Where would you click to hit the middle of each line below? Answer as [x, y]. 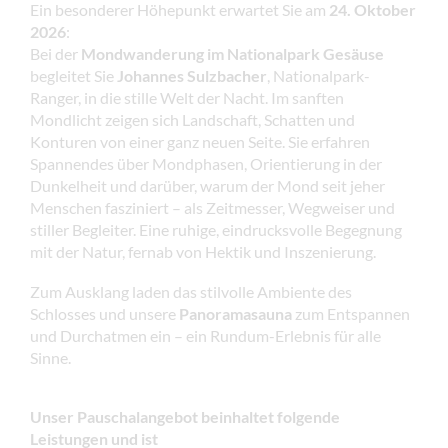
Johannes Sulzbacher [192, 75]
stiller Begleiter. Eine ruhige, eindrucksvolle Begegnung [216, 229]
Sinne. [50, 357]
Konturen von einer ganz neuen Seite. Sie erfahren [200, 141]
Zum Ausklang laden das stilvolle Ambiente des [191, 291]
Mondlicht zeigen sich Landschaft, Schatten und [192, 119]
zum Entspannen [351, 313]
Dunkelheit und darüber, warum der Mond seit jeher [207, 185]
